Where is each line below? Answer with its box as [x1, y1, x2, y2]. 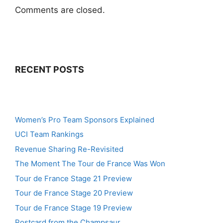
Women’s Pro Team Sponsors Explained [15, 114, 154, 124]
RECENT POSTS [15, 64, 84, 75]
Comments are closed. [15, 5, 105, 15]
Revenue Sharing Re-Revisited [15, 144, 123, 154]
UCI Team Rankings [15, 129, 84, 139]
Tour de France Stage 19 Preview [15, 203, 132, 213]
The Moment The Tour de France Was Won [15, 159, 165, 169]
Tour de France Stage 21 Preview [15, 173, 132, 183]
